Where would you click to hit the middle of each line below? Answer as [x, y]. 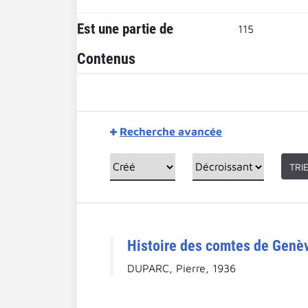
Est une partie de [125, 29]
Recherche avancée [171, 131]
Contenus [106, 58]
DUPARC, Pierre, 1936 [181, 268]
